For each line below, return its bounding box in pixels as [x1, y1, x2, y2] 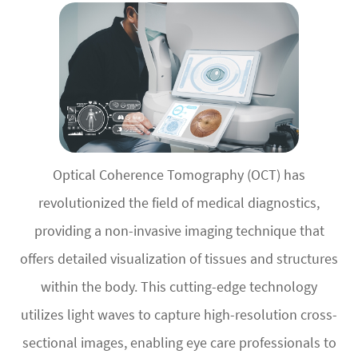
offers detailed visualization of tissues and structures [20, 249, 338, 268]
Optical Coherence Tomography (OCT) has [53, 165, 305, 184]
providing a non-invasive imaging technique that [34, 221, 324, 240]
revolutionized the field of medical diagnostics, [38, 193, 320, 212]
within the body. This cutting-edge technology [41, 276, 317, 296]
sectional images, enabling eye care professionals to [22, 332, 336, 352]
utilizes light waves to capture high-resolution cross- [21, 304, 337, 324]
